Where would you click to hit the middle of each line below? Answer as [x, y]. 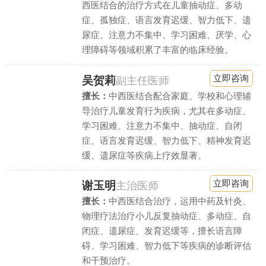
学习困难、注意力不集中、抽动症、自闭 [162, 125]
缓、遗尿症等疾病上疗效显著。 [144, 155]
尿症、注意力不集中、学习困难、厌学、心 [166, 35]
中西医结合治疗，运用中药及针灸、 [180, 201]
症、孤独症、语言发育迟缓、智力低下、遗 [166, 20]
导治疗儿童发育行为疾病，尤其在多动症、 [166, 110]
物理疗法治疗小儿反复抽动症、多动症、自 [166, 216]
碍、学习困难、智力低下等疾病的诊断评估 [166, 245]
